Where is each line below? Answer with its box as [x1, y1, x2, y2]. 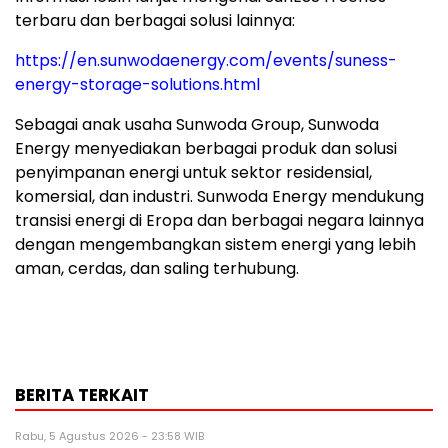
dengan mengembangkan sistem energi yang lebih [15, 233, 416, 257]
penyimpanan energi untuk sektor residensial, [15, 161, 372, 185]
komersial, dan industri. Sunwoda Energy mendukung [15, 185, 424, 209]
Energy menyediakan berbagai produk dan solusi [15, 137, 397, 161]
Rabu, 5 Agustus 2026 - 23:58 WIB [15, 428, 204, 445]
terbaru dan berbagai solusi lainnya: [15, 9, 295, 33]
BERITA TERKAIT [15, 383, 149, 408]
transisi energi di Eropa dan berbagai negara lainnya [15, 209, 424, 233]
